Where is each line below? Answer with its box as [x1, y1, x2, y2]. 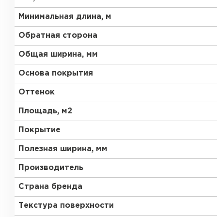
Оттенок [18, 89, 55, 96]
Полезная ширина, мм [18, 145, 108, 153]
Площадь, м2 [18, 108, 72, 115]
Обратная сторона [18, 32, 97, 39]
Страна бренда [18, 183, 82, 190]
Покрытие [18, 126, 61, 134]
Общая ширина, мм [18, 51, 98, 58]
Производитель [18, 164, 83, 171]
